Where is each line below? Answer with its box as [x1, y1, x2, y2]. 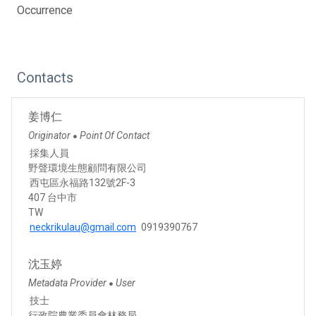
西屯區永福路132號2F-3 [30, 176, 135, 188]
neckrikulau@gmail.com [30, 221, 136, 233]
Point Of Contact [80, 129, 150, 141]
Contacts [17, 68, 73, 86]
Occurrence [17, 3, 73, 17]
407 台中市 [28, 191, 77, 203]
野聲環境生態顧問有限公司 [28, 162, 147, 174]
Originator [28, 129, 73, 141]
